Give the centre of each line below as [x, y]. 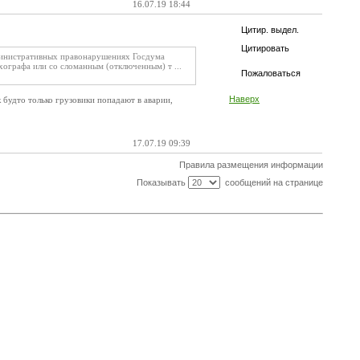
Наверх [244, 99]
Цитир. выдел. [270, 30]
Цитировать [265, 48]
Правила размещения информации [251, 165]
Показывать [162, 182]
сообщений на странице [271, 182]
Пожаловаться [271, 73]
